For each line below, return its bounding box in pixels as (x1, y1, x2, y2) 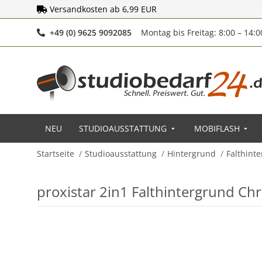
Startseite (37, 148, 74, 159)
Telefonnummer (131, 26, 194, 37)
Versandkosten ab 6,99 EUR (50, 4, 157, 15)
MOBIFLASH (194, 123, 240, 134)
